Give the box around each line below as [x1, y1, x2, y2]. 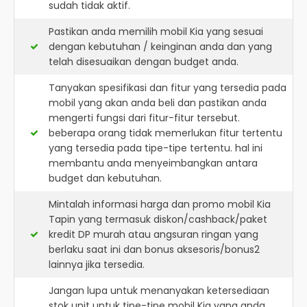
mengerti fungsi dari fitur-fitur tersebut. [49, 111, 240, 125]
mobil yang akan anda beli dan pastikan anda [49, 96, 267, 110]
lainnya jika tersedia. [49, 258, 145, 271]
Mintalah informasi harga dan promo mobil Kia [49, 197, 271, 211]
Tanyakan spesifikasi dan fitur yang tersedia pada [49, 81, 286, 95]
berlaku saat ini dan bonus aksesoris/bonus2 [49, 243, 260, 256]
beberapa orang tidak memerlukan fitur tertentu [49, 126, 282, 140]
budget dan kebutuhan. [49, 171, 162, 185]
